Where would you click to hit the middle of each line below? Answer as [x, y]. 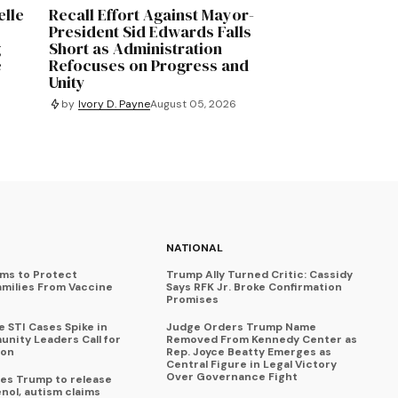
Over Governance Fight [232, 377]
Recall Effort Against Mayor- [152, 15]
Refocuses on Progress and [149, 66]
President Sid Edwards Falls [151, 32]
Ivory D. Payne [115, 103]
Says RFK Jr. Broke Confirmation [255, 287]
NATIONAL [195, 248]
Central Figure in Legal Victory [252, 365]
